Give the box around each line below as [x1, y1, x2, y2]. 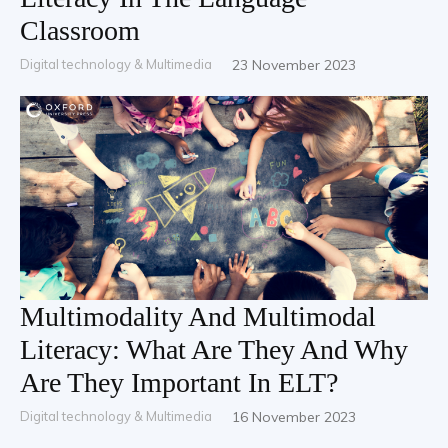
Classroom [20, 15, 140, 46]
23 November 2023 [232, 56, 356, 74]
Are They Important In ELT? [20, 367, 338, 398]
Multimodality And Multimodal [20, 301, 376, 332]
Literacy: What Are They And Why [20, 334, 408, 365]
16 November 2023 [232, 408, 356, 426]
